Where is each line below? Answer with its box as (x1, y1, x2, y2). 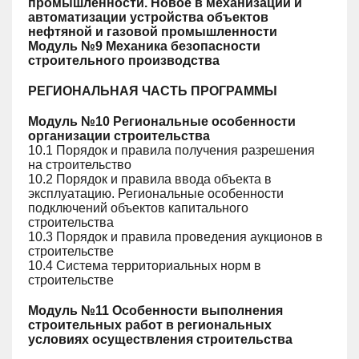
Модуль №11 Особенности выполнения (28, 304, 283, 317)
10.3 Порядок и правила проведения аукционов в (28, 230, 323, 244)
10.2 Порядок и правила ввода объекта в (28, 172, 272, 186)
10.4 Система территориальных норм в (28, 259, 261, 272)
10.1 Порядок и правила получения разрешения (28, 143, 315, 157)
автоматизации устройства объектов (28, 10, 268, 24)
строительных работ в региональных (28, 318, 272, 332)
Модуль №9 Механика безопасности (28, 39, 260, 53)
